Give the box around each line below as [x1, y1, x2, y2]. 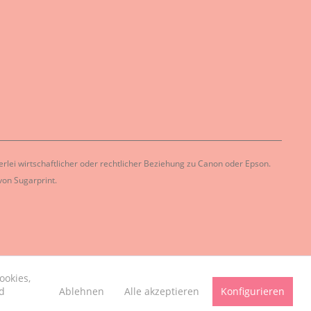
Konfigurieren [220, 284, 285, 298]
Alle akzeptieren [124, 284, 199, 298]
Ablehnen [58, 284, 104, 298]
